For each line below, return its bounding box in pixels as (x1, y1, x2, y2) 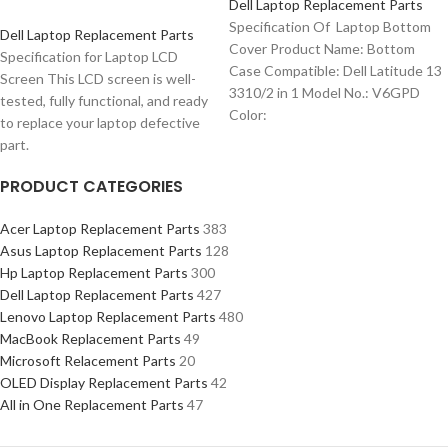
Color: (229, 106, 267, 123)
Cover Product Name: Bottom (229, 40, 415, 57)
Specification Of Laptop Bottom (229, 18, 431, 35)
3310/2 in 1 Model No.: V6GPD (229, 84, 420, 101)
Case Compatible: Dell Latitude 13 (229, 62, 442, 79)
